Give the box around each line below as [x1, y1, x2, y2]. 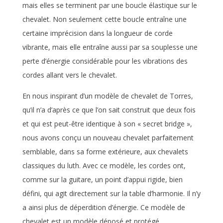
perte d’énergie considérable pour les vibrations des [22, 56, 188, 66]
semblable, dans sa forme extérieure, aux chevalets [22, 147, 188, 157]
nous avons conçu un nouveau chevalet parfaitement [22, 133, 194, 143]
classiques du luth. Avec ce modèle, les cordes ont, [22, 161, 186, 171]
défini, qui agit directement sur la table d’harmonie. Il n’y [22, 189, 201, 199]
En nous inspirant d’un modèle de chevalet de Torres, [22, 91, 193, 101]
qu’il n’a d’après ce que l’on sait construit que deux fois [22, 105, 196, 115]
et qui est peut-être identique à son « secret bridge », [22, 119, 192, 129]
